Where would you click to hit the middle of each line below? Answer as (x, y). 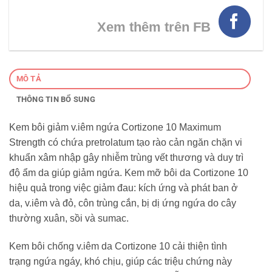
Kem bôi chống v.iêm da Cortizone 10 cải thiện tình (118, 246)
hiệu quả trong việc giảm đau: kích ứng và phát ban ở (124, 188)
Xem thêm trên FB (154, 27)
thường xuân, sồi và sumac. (69, 219)
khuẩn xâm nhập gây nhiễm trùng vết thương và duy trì (126, 158)
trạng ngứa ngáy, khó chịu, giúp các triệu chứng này (121, 261)
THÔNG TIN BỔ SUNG (56, 100)
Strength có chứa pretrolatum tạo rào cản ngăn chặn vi (126, 143)
